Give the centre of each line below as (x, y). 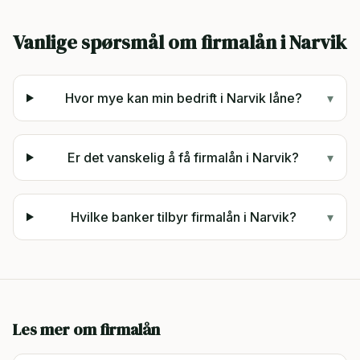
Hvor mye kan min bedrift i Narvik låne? (183, 98)
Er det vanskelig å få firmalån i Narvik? (184, 157)
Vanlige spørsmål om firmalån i (151, 42)
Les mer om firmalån (86, 329)
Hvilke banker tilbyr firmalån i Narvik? (183, 217)
